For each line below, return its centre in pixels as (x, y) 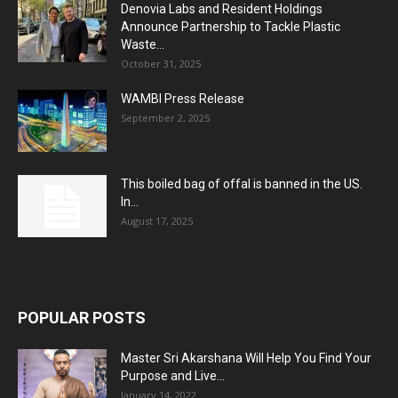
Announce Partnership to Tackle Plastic (231, 26)
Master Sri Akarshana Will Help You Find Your (246, 358)
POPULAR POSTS (82, 317)
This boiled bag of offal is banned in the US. (242, 183)
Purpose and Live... (173, 375)
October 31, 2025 (161, 63)
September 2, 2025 (165, 117)
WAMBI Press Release (183, 98)
